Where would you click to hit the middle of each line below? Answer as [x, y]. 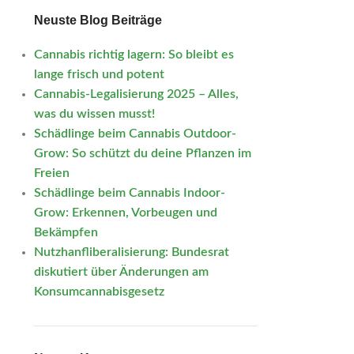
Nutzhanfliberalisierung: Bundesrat [131, 252]
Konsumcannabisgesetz [99, 292]
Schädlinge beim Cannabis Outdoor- [135, 134]
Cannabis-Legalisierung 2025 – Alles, [136, 94]
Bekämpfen [66, 232]
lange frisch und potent [99, 74]
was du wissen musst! [94, 114]
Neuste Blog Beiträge [98, 20]
